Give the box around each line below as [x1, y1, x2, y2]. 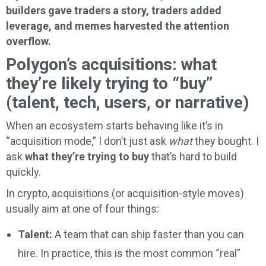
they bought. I [192, 135, 259, 148]
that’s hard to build [149, 150, 237, 163]
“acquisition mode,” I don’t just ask [6, 135, 169, 148]
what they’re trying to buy [25, 150, 149, 163]
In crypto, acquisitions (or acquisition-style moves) [6, 187, 244, 200]
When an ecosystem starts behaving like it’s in [6, 119, 223, 132]
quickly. [6, 166, 41, 179]
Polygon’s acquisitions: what [6, 55, 217, 75]
